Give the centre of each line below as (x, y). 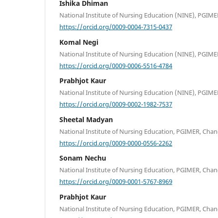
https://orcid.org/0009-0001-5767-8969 (116, 181)
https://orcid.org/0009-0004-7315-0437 (116, 27)
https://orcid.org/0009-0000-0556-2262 (116, 143)
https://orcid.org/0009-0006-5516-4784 (116, 65)
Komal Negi (79, 42)
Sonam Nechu (83, 158)
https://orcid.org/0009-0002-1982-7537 (116, 104)
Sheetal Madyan (86, 119)
